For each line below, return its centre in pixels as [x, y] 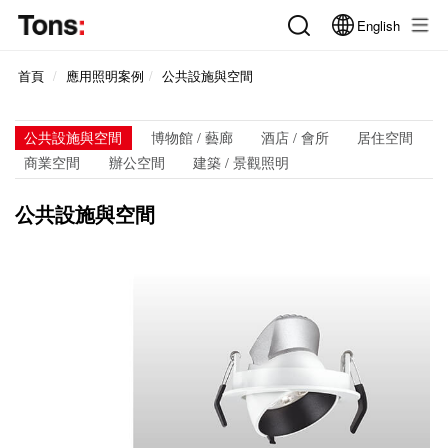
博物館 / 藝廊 [191, 137]
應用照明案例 [104, 76]
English [379, 25]
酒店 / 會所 [294, 137]
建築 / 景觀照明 [240, 161]
